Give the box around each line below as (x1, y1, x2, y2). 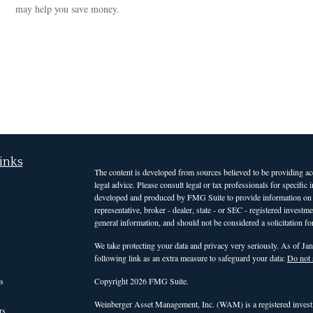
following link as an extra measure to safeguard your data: (94, 252, 287, 263)
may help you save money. (15, 1, 120, 15)
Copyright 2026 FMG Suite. (94, 275, 189, 286)
